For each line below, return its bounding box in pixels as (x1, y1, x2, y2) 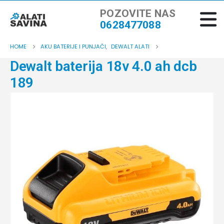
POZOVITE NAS (100, 7, 175, 19)
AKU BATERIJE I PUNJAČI (40, 42, 106, 50)
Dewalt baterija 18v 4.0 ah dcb (10, 58, 197, 74)
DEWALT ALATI (111, 42, 149, 50)
